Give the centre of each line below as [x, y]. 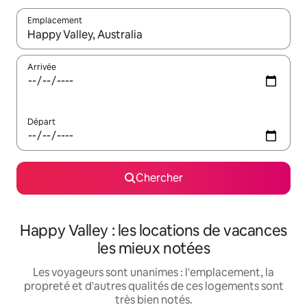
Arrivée [42, 67]
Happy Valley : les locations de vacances [153, 231]
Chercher [159, 178]
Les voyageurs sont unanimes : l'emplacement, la [153, 272]
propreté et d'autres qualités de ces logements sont [153, 286]
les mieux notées [153, 248]
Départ [41, 122]
